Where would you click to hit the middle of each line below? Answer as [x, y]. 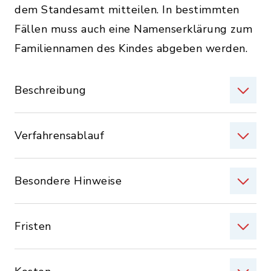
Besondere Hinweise [68, 181]
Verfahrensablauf [59, 135]
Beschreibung [50, 90]
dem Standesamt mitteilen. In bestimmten [127, 10]
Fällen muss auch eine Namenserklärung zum [134, 29]
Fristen [33, 226]
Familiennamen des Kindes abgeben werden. [131, 48]
